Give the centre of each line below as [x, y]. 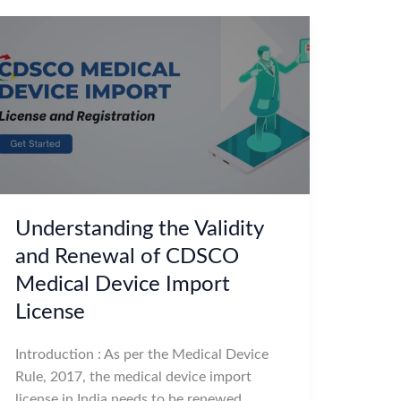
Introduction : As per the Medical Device [141, 354]
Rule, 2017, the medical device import [133, 376]
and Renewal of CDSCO [127, 256]
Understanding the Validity [139, 229]
